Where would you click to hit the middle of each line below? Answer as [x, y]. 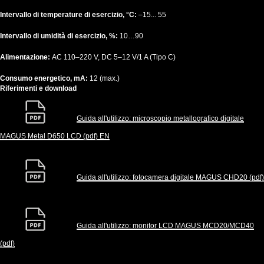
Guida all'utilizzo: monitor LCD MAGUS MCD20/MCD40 [165, 226]
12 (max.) [105, 79]
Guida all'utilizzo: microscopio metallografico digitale [160, 119]
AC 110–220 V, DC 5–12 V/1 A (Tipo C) [114, 57]
